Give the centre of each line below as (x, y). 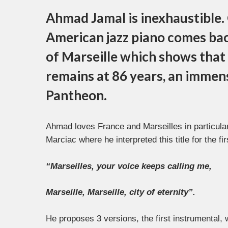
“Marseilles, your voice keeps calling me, (129, 166)
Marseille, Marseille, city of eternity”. (121, 192)
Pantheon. (76, 95)
